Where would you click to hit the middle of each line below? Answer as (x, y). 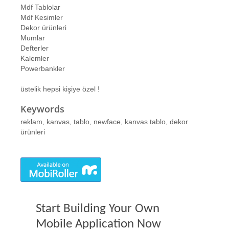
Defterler (35, 48)
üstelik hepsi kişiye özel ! (60, 89)
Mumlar (33, 38)
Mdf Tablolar (40, 7)
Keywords (42, 109)
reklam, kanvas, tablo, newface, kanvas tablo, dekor (104, 122)
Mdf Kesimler (42, 17)
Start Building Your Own (98, 209)
